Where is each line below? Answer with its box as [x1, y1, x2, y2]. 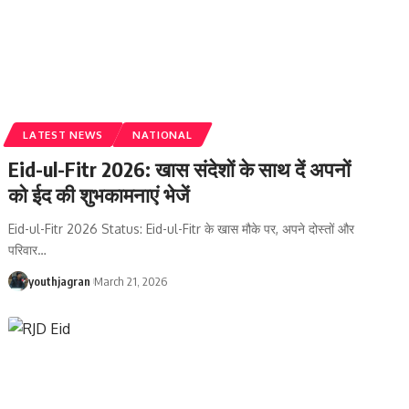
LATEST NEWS [23, 127, 103, 142]
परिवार [8, 241, 38, 257]
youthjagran [28, 273, 91, 288]
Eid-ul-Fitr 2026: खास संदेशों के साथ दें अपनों [8, 155, 351, 182]
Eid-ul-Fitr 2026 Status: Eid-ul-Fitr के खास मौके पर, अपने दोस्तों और [8, 220, 355, 236]
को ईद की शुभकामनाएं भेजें [8, 181, 190, 207]
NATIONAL [131, 127, 193, 142]
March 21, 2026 [94, 273, 168, 288]
